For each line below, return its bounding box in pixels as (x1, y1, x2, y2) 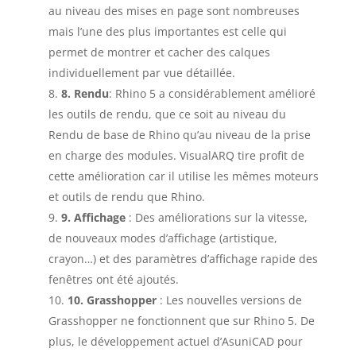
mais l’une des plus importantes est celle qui (48, 23, 287, 39)
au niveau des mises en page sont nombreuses (48, 2, 300, 18)
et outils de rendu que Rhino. (48, 188, 205, 204)
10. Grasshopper (67, 292, 160, 308)
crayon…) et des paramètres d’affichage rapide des (48, 250, 318, 266)
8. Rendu (60, 85, 109, 101)
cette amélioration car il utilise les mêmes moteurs (48, 168, 319, 184)
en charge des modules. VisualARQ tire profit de (48, 147, 304, 163)
